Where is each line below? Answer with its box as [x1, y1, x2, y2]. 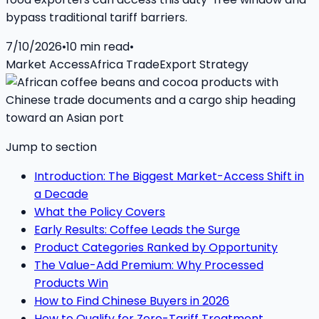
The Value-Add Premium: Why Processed [34, 256, 263, 273]
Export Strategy [159, 56, 249, 73]
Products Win [34, 274, 108, 291]
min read [77, 38, 130, 55]
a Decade [34, 185, 88, 202]
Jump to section [6, 138, 97, 155]
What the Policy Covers [34, 203, 165, 220]
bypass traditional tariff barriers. [6, 9, 187, 26]
